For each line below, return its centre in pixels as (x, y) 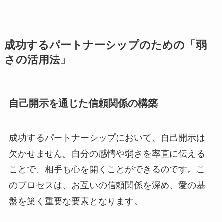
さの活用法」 (37, 60)
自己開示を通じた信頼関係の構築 (83, 103)
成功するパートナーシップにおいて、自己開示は (107, 138)
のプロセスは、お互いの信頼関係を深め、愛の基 (107, 185)
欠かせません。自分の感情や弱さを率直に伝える (107, 153)
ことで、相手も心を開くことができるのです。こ (107, 169)
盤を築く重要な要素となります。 (76, 201)
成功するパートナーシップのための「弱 (105, 45)
